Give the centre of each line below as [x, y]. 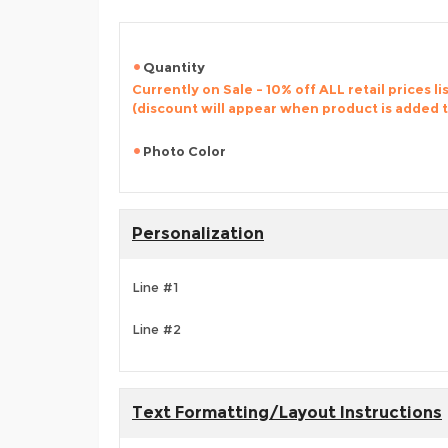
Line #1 [155, 287]
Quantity [174, 67]
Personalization [198, 233]
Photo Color [184, 151]
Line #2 [156, 329]
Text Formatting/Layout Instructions [287, 412]
